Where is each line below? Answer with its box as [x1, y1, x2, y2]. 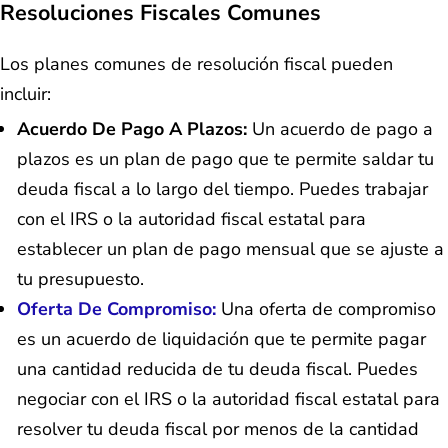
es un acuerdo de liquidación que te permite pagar [17, 327, 426, 352]
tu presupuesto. [17, 267, 144, 292]
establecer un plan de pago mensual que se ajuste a [17, 237, 444, 262]
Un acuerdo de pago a [247, 117, 433, 142]
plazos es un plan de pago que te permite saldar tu [17, 147, 434, 172]
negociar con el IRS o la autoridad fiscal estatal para [17, 387, 440, 412]
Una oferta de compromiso [216, 297, 436, 322]
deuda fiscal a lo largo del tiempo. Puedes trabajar [17, 177, 428, 202]
